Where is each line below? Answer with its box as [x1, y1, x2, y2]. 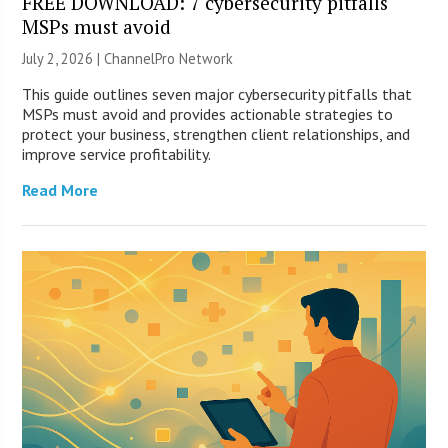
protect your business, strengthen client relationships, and [22, 123, 411, 144]
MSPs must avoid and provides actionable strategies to [22, 103, 394, 124]
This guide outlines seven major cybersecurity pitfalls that [22, 83, 413, 104]
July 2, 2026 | [22, 48, 105, 68]
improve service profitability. [22, 143, 212, 164]
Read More [22, 179, 99, 200]
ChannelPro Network [104, 48, 234, 68]
